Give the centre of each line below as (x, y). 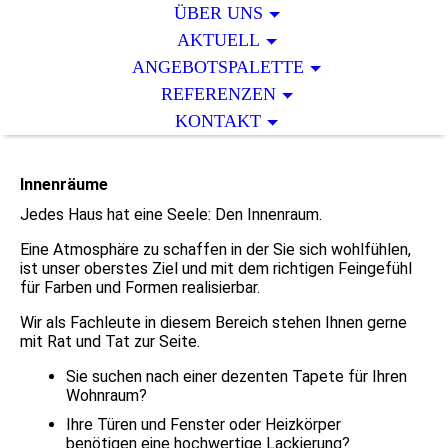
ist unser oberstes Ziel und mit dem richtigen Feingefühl (216, 269)
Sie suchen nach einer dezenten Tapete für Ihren (236, 377)
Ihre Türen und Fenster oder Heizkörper (203, 425)
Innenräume (64, 184)
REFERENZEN (218, 94)
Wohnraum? (106, 396)
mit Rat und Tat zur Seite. (110, 342)
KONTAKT (218, 121)
